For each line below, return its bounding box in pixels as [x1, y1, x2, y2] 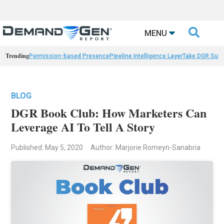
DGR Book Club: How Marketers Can [11, 104, 207, 122]
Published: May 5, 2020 [11, 143, 83, 152]
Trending [5, 51, 29, 60]
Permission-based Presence [29, 52, 110, 60]
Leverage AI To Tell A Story [11, 118, 155, 136]
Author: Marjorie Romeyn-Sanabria [90, 143, 201, 152]
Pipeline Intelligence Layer [109, 52, 183, 60]
